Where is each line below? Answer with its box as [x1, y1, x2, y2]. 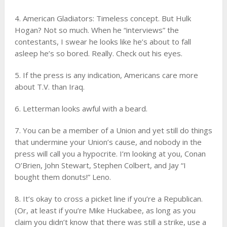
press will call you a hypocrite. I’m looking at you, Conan [14, 148, 206, 159]
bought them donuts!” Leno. [14, 172, 111, 182]
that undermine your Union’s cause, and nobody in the [14, 137, 202, 147]
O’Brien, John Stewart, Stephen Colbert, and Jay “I [14, 160, 186, 170]
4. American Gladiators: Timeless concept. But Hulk [14, 13, 191, 23]
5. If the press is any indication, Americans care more [14, 70, 198, 80]
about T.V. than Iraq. [14, 82, 85, 92]
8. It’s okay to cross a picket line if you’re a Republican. [14, 194, 203, 204]
